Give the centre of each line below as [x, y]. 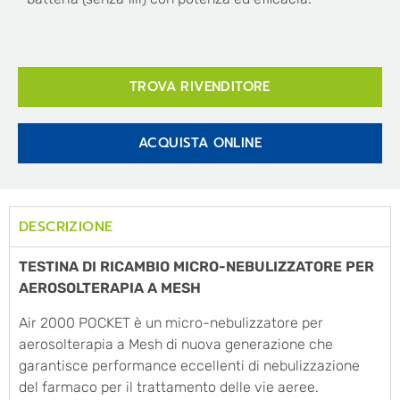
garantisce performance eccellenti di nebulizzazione [189, 365]
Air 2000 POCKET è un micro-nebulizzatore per [171, 322]
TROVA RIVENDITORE [200, 87]
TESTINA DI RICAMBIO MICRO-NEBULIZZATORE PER [196, 267]
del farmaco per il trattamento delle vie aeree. [169, 387]
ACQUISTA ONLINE [200, 143]
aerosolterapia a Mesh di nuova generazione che [176, 344]
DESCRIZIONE [66, 227]
